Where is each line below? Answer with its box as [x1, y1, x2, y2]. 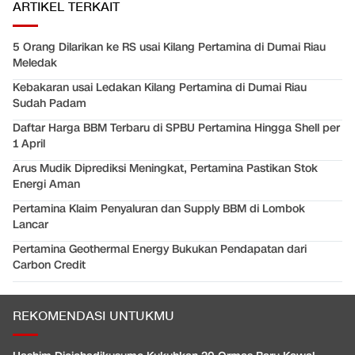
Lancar [13, 216, 48, 232]
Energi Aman [13, 176, 80, 192]
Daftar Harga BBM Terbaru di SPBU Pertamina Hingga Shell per [13, 120, 340, 136]
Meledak [13, 55, 57, 71]
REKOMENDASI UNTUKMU [13, 307, 174, 325]
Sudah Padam [13, 95, 86, 111]
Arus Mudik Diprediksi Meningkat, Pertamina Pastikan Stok [13, 160, 318, 176]
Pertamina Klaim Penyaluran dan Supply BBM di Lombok [13, 200, 305, 216]
